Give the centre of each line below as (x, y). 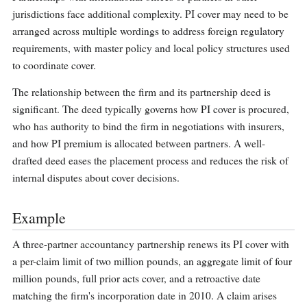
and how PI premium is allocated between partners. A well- (139, 144)
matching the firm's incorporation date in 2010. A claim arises (145, 296)
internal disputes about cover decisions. (96, 178)
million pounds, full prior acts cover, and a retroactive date (136, 279)
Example (39, 218)
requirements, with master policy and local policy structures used (151, 48)
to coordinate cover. (54, 65)
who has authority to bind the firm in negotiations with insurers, (148, 126)
